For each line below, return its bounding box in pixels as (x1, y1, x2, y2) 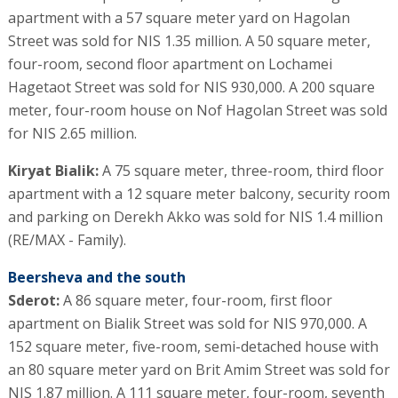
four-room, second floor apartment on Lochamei (7, 53, 332, 74)
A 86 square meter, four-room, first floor (59, 290, 332, 310)
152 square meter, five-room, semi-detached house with (7, 336, 378, 356)
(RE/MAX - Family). (7, 229, 126, 250)
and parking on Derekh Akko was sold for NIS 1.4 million (7, 206, 383, 227)
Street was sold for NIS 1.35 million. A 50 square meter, (7, 30, 370, 51)
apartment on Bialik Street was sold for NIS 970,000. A (7, 313, 367, 333)
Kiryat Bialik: (7, 160, 99, 180)
